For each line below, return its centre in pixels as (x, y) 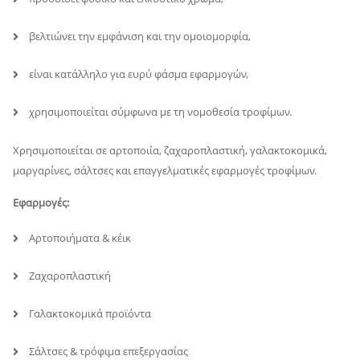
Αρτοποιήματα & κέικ (80, 237)
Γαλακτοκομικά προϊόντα (90, 313)
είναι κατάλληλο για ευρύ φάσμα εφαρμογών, (139, 74)
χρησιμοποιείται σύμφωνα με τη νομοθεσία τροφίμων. (160, 111)
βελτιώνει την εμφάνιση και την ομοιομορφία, (140, 36)
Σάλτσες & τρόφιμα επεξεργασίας (108, 351)
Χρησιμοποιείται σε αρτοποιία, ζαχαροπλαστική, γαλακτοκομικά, (170, 150)
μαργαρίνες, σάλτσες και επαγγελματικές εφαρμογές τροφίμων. (165, 170)
